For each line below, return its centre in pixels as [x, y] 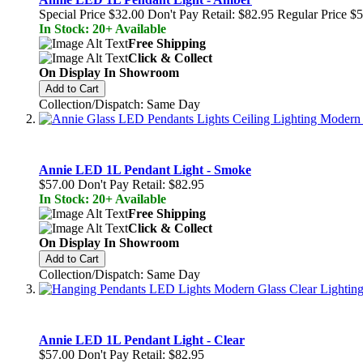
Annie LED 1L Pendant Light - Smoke [145, 169]
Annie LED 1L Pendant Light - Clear [142, 340]
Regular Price [312, 14]
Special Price [74, 14]
